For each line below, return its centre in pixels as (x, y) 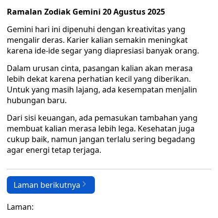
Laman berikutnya (47, 185)
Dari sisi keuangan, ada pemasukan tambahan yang (102, 118)
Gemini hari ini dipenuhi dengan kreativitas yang (96, 29)
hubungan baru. (37, 100)
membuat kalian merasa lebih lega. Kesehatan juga (101, 128)
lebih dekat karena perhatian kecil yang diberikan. (99, 79)
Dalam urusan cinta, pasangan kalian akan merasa (100, 68)
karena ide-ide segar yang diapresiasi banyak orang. (103, 51)
